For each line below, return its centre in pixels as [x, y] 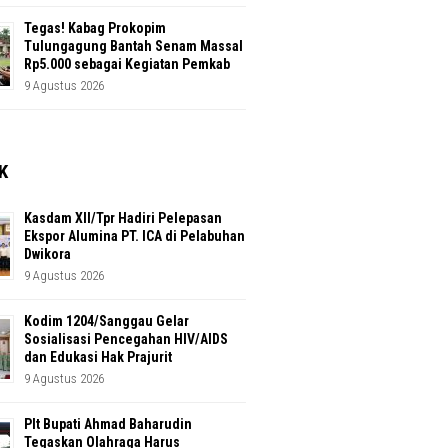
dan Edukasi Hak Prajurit [98, 357]
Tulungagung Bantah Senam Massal [133, 46]
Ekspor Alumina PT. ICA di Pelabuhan [134, 236]
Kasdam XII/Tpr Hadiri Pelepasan [123, 218]
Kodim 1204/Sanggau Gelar [106, 321]
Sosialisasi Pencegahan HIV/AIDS [126, 339]
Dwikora [47, 254]
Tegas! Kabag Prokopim [95, 28]
